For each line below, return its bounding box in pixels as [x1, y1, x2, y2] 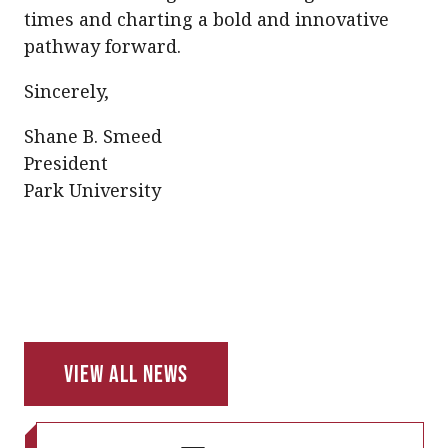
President [24, 151, 108, 175]
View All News [64, 360, 188, 387]
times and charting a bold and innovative [24, 7, 389, 31]
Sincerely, [24, 79, 109, 103]
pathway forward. [24, 34, 181, 58]
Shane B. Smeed [24, 124, 162, 148]
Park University [24, 178, 161, 202]
